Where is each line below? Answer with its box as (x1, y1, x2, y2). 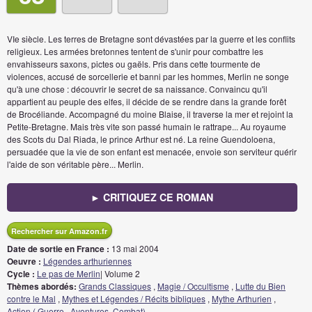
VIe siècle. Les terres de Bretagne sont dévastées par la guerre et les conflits (7, 33, 295, 45)
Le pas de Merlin (37, 267, 100, 279)
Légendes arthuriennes (43, 255, 132, 267)
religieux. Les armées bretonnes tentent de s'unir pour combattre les (7, 45, 263, 57)
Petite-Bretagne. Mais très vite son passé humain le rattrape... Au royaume (7, 120, 286, 132)
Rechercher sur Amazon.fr (11, 226, 107, 236)
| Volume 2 (100, 267, 140, 279)
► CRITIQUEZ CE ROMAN (91, 190, 214, 204)
